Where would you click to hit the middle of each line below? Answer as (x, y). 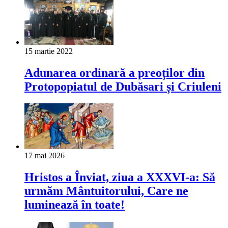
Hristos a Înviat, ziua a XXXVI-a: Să (120, 177)
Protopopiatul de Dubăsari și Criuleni (123, 86)
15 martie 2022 (49, 51)
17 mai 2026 (45, 156)
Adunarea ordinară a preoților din (115, 73)
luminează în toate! (75, 205)
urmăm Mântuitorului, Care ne (106, 191)
